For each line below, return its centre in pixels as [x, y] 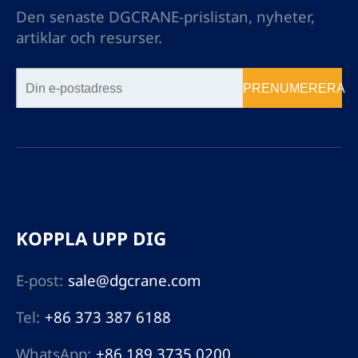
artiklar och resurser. [89, 38]
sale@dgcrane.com [135, 280]
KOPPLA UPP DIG [91, 239]
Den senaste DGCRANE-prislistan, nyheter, [165, 17]
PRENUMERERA [294, 88]
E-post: [39, 280]
